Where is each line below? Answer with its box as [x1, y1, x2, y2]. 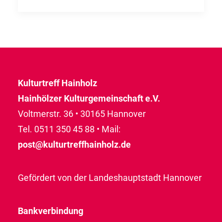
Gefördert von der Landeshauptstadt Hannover [18, 172, 202, 183]
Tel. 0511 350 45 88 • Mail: [18, 124, 120, 134]
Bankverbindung [18, 206, 83, 216]
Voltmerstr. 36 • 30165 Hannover [18, 109, 146, 119]
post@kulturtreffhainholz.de [18, 139, 131, 150]
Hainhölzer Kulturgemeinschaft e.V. [18, 93, 160, 104]
